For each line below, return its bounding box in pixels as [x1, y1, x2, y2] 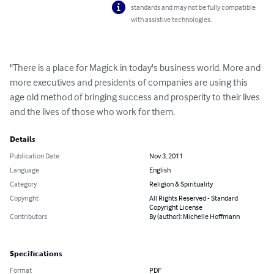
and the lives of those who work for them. [10, 105, 175, 118]
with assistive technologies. [131, 15, 212, 24]
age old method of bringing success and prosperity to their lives [10, 91, 262, 103]
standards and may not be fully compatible [131, 2, 256, 12]
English [149, 165, 171, 175]
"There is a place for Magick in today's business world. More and [10, 61, 262, 74]
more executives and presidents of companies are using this [10, 76, 250, 89]
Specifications [10, 250, 62, 259]
